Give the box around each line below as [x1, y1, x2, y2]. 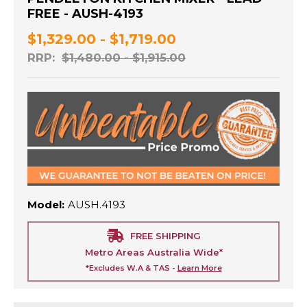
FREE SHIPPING [130, 230, 201, 241]
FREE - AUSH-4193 [27, 6, 143, 22]
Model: [27, 197, 64, 211]
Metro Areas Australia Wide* [84, 246, 223, 258]
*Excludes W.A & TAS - [85, 262, 177, 273]
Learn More [177, 262, 222, 273]
